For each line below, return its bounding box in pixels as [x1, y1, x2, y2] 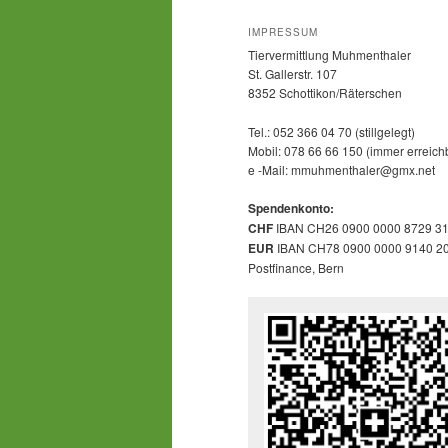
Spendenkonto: [248, 199, 334, 218]
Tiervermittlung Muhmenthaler [248, 46, 411, 64]
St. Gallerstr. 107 [248, 65, 337, 83]
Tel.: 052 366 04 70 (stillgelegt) [248, 122, 415, 140]
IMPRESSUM [248, 25, 318, 40]
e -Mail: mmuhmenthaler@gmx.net [248, 160, 435, 178]
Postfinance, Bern [248, 259, 344, 277]
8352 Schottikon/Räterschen [248, 84, 402, 102]
